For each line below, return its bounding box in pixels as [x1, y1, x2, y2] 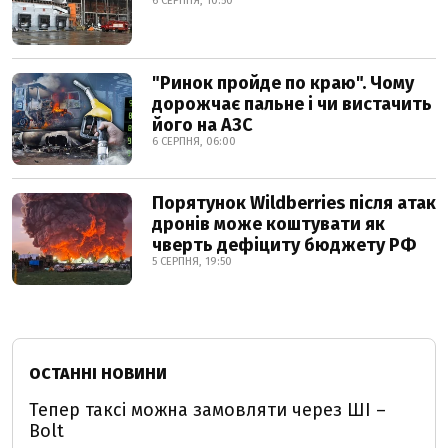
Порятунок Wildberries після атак [152, 192, 436, 214]
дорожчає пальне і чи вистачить [152, 93, 432, 115]
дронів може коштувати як [152, 213, 385, 235]
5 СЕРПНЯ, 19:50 [152, 255, 232, 268]
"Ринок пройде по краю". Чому [152, 72, 414, 94]
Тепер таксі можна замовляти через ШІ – [29, 399, 386, 421]
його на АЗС [152, 114, 253, 136]
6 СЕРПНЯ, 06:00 [152, 135, 236, 148]
